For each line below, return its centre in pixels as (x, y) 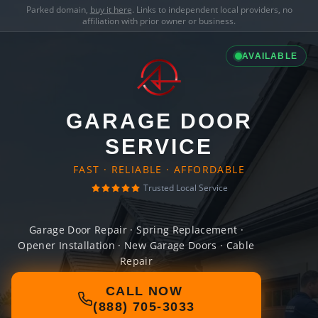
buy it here (111, 10)
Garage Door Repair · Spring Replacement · (136, 230)
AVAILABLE (270, 56)
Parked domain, (58, 10)
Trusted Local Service (185, 188)
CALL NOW (144, 291)
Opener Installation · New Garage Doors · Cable (136, 245)
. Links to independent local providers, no (212, 10)
